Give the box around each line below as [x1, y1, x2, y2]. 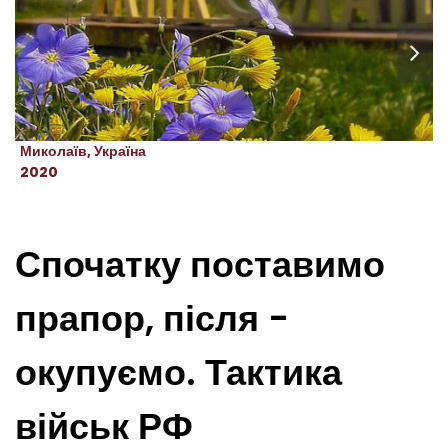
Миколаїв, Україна [20, 141, 146, 161]
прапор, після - [15, 293, 289, 344]
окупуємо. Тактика [15, 347, 342, 398]
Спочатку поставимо [15, 239, 385, 290]
